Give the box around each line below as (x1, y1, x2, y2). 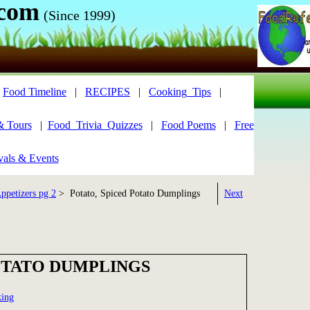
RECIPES (85, 86, 130, 98)
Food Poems (161, 119, 216, 131)
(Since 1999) (43, 8, 116, 23)
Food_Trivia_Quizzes (47, 119, 143, 131)
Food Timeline (3, 86, 66, 98)
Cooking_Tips (149, 86, 211, 98)
